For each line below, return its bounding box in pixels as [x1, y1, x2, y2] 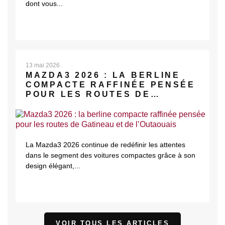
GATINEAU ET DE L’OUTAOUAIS [26, 99, 199, 108]
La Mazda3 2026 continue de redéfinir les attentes [26, 140, 185, 149]
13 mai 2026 [26, 62, 60, 69]
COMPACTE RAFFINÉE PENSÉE [26, 80, 195, 89]
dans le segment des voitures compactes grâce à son [26, 151, 195, 159]
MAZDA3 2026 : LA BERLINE [26, 71, 180, 80]
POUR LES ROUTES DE [26, 90, 151, 99]
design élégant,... [26, 161, 80, 170]
